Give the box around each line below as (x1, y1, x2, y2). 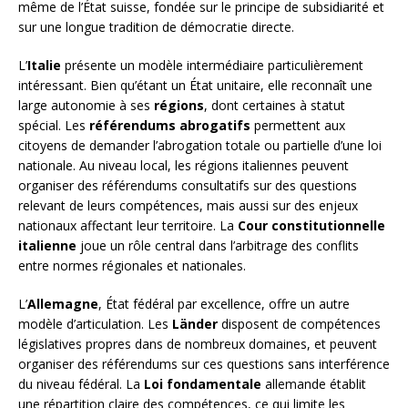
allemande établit (261, 375, 366, 393)
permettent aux (250, 117, 345, 135)
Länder (172, 315, 218, 333)
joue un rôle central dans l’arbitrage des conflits (76, 237, 359, 255)
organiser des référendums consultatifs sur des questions (18, 177, 357, 195)
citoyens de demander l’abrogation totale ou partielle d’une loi (18, 137, 382, 155)
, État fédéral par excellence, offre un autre (98, 295, 350, 313)
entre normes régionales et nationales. (18, 257, 246, 275)
